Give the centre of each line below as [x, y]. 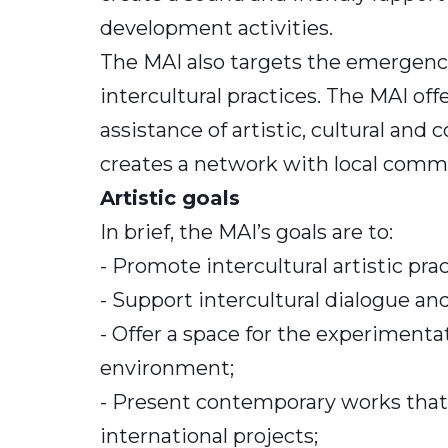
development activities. [216, 28]
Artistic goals [170, 198]
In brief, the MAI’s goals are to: [246, 232]
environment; [167, 368]
